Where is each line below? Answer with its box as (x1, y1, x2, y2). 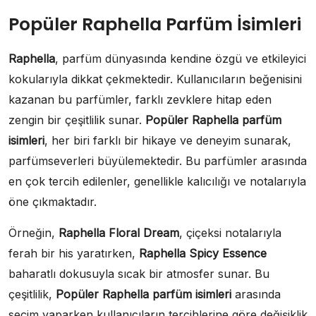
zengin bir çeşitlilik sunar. (8, 113, 145, 128)
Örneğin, (8, 226, 59, 241)
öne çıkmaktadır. (8, 195, 97, 209)
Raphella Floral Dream (59, 226, 179, 241)
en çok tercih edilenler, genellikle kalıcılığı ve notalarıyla (8, 174, 306, 189)
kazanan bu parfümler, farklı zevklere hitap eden (8, 92, 272, 107)
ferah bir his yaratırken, (8, 246, 139, 261)
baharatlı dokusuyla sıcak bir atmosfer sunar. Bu (8, 267, 269, 281)
